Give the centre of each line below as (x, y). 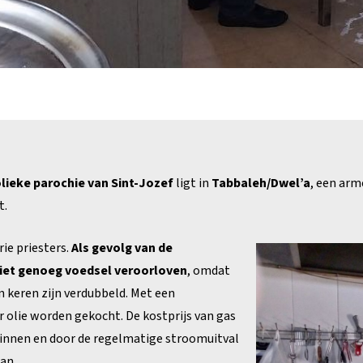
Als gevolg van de (122, 248)
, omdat (209, 271)
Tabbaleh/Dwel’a (261, 183)
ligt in (192, 183)
